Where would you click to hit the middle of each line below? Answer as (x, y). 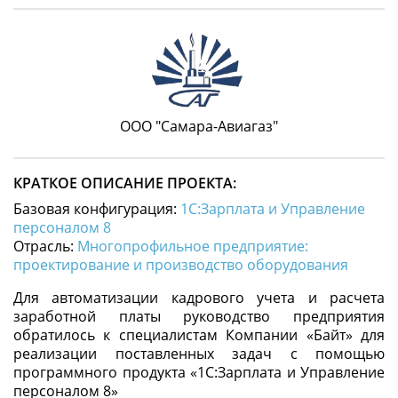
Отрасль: (45, 247)
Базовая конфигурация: (97, 209)
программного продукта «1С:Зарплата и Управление (199, 373)
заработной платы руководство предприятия (199, 317)
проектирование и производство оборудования (181, 265)
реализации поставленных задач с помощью (199, 354)
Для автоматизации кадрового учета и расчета (199, 298)
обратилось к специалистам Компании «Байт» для (199, 335)
